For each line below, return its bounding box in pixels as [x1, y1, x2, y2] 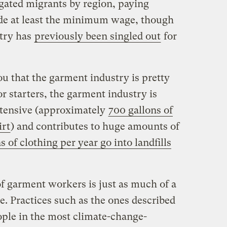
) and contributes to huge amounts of [10, 120, 179, 132]
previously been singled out [34, 30, 161, 42]
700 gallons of [108, 104, 173, 116]
